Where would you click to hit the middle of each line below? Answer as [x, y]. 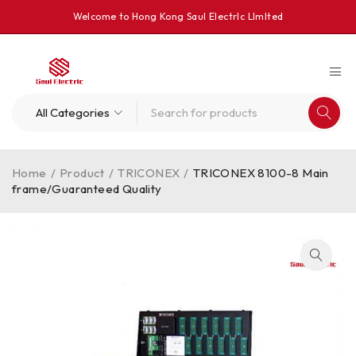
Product [82, 173]
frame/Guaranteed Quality [87, 189]
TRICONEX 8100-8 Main [261, 173]
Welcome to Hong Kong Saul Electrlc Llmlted [178, 16]
